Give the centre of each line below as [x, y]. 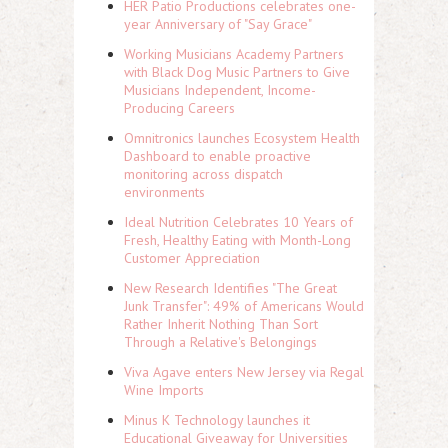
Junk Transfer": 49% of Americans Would [244, 305]
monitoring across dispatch [203, 173]
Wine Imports [164, 389]
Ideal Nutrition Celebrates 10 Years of [238, 221]
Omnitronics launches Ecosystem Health [242, 137]
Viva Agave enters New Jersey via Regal [244, 371]
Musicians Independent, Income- [220, 89]
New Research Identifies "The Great [230, 287]
